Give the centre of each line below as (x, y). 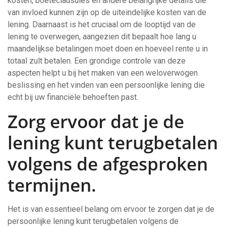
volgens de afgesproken (108, 164)
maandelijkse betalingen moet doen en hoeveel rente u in (108, 49)
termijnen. (52, 185)
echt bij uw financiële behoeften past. (73, 97)
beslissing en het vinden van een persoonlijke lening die (106, 85)
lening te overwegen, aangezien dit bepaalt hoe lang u (102, 37)
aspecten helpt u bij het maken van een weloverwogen (103, 73)
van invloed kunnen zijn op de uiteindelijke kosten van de (107, 12)
